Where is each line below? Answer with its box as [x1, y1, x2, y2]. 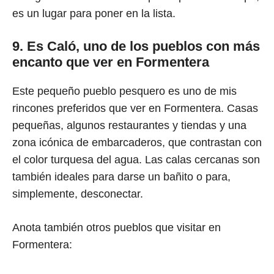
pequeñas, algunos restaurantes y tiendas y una [12, 119, 246, 132]
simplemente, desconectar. [12, 188, 143, 201]
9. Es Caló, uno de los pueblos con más [12, 39, 260, 54]
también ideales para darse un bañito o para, [12, 171, 231, 183]
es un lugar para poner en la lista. [12, 7, 176, 20]
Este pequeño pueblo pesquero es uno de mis [12, 85, 237, 98]
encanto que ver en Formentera [12, 54, 209, 70]
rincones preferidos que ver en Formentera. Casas [12, 102, 258, 115]
